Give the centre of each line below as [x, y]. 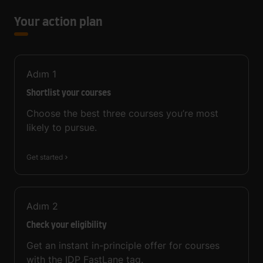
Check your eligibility [67, 226]
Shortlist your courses [69, 94]
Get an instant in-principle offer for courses [123, 246]
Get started [45, 157]
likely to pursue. [62, 128]
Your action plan [58, 23]
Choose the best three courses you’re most [122, 114]
